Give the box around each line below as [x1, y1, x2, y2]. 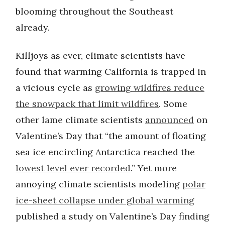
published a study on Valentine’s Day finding [16, 210, 209, 222]
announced [145, 114, 194, 126]
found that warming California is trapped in [16, 66, 206, 78]
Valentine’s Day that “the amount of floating [16, 130, 206, 142]
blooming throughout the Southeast [16, 6, 173, 18]
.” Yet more [131, 162, 177, 174]
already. [16, 22, 50, 34]
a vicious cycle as [16, 82, 95, 94]
